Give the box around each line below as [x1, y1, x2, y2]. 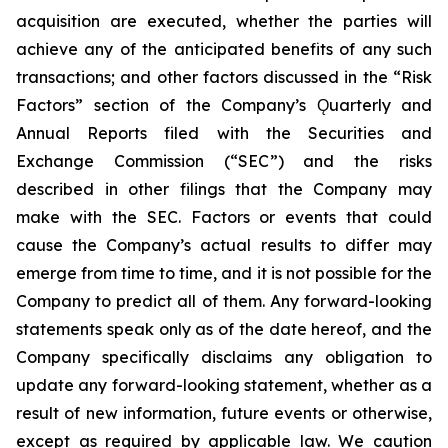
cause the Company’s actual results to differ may [16, 235, 432, 255]
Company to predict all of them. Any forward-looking [16, 291, 432, 311]
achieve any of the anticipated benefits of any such [16, 39, 432, 59]
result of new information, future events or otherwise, [16, 403, 432, 423]
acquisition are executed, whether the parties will [16, 11, 432, 31]
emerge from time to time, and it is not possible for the [16, 263, 432, 283]
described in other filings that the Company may [16, 179, 432, 199]
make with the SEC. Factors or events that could [16, 207, 432, 227]
